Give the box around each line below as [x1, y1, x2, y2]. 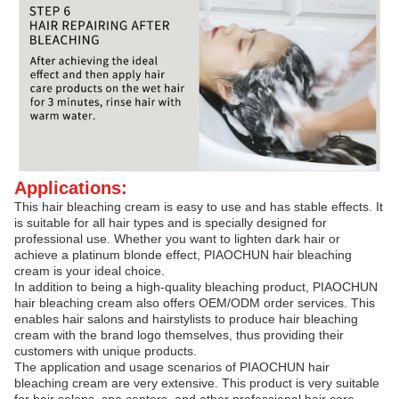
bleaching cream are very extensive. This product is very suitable [14, 376, 379, 391]
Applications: [14, 178, 127, 199]
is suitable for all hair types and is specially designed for [14, 216, 327, 231]
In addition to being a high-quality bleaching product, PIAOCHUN [14, 280, 378, 295]
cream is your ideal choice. [14, 264, 165, 279]
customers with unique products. [14, 344, 197, 359]
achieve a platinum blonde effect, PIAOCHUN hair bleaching [14, 248, 352, 263]
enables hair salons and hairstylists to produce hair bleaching [14, 312, 358, 327]
